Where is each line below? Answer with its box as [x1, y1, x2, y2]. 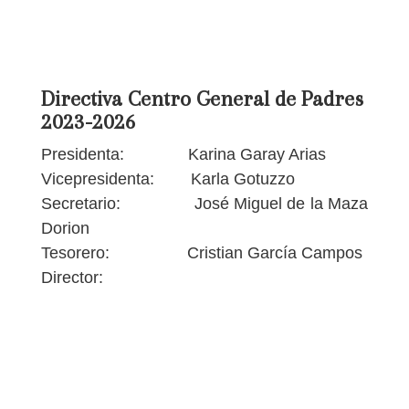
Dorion [40, 218, 89, 237]
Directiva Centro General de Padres [40, 85, 363, 111]
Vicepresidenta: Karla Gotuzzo [40, 169, 299, 188]
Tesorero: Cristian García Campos [40, 243, 362, 262]
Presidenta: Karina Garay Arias [40, 144, 326, 163]
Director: [40, 267, 176, 287]
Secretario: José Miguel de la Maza [40, 194, 369, 213]
